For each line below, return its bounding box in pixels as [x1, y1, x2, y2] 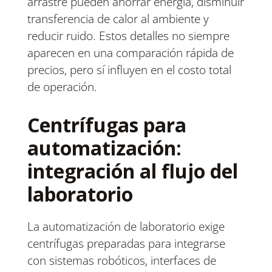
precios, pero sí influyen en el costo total [27, 62, 231, 78]
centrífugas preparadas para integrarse [27, 236, 225, 252]
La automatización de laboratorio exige [27, 219, 225, 235]
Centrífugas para [27, 112, 186, 138]
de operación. [27, 79, 97, 95]
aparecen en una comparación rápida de [27, 45, 234, 61]
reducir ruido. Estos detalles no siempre [27, 28, 229, 44]
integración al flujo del [27, 158, 238, 185]
